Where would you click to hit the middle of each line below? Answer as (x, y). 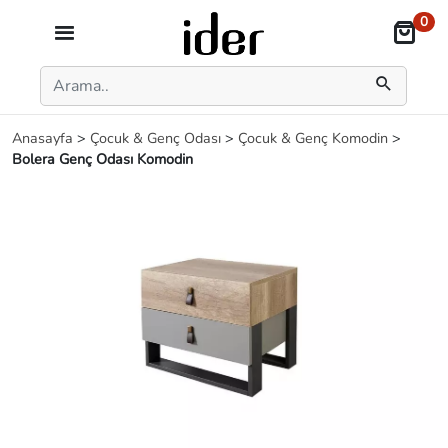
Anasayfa (44, 138)
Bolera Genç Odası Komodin (102, 159)
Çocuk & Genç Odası (157, 138)
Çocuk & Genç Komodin (315, 138)
